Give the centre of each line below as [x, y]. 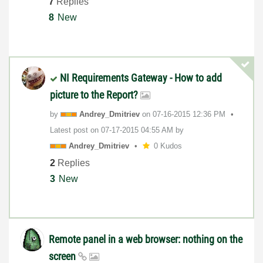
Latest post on [75, 130]
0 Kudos [168, 146]
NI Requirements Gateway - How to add [141, 77]
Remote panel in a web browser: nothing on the [146, 240]
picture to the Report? [95, 95]
